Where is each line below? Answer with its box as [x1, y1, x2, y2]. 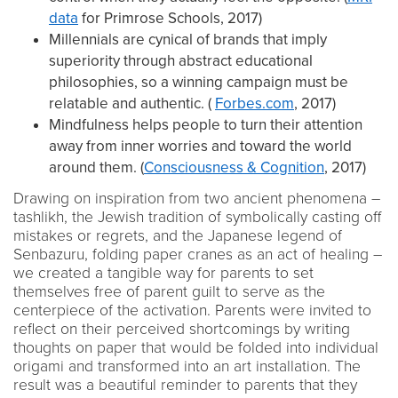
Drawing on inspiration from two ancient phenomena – [13, 188, 380, 208]
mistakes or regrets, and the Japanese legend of [13, 226, 342, 245]
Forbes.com [215, 93, 294, 113]
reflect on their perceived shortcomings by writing [13, 319, 350, 338]
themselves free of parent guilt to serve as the [13, 282, 325, 301]
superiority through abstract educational [49, 51, 313, 70]
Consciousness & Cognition [144, 157, 324, 177]
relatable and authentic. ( [49, 93, 215, 113]
